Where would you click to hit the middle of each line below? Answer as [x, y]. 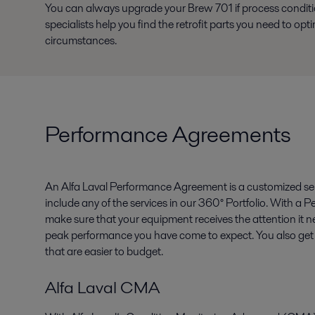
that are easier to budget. [104, 252]
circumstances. [82, 41]
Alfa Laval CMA [102, 288]
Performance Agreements [168, 134]
